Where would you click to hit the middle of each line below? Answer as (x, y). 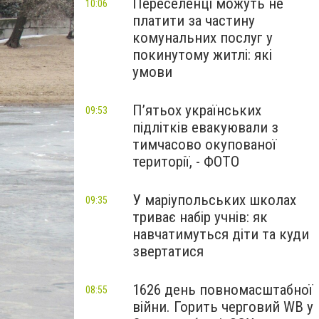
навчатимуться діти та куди (221, 234)
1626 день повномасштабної (223, 290)
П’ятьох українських (197, 110)
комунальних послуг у (203, 38)
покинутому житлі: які (202, 55)
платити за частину (194, 21)
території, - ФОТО (186, 162)
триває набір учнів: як (200, 217)
